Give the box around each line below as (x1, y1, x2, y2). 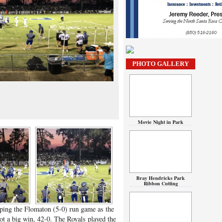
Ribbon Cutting (143, 179, 178, 187)
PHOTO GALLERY (132, 60, 189, 67)
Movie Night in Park (138, 118, 183, 126)
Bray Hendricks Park (136, 174, 185, 182)
